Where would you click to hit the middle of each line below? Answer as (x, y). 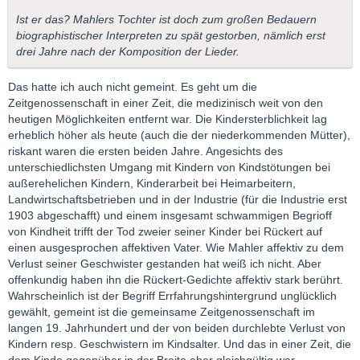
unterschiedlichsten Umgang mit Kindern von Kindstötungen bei (169, 167)
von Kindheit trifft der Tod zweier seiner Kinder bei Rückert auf (165, 231)
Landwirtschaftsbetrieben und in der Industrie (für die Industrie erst (178, 199)
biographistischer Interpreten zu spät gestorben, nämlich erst (171, 35)
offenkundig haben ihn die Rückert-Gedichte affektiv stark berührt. (176, 279)
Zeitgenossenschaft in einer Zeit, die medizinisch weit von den (166, 102)
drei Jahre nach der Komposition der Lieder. (128, 51)
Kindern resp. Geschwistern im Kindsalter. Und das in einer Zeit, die (180, 344)
